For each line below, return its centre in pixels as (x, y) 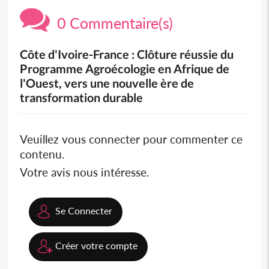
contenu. (42, 154)
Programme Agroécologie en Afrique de (125, 68)
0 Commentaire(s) (112, 23)
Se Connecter (84, 210)
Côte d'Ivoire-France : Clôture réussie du (127, 54)
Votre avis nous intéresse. (85, 172)
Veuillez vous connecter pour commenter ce (131, 139)
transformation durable (82, 97)
